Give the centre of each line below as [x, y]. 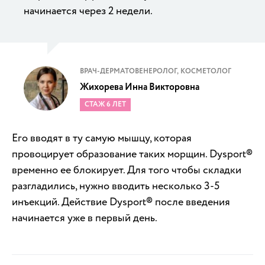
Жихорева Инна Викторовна [140, 87]
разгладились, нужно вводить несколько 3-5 [116, 186]
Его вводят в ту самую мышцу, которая [102, 138]
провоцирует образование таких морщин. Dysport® [132, 154]
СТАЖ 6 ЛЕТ [105, 104]
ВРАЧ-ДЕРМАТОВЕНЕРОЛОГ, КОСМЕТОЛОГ [156, 71]
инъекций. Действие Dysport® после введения [121, 202]
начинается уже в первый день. [85, 218]
